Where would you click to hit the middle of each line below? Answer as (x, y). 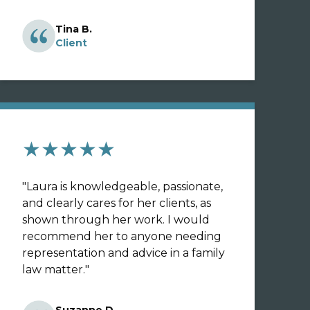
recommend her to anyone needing (122, 236)
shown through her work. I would (116, 220)
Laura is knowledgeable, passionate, (125, 186)
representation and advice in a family (124, 253)
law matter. (54, 270)
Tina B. (74, 29)
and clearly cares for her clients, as (117, 203)
